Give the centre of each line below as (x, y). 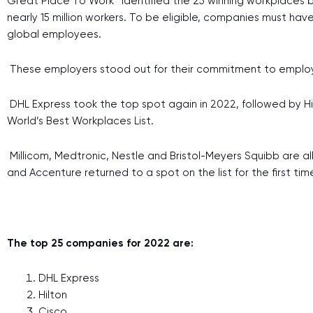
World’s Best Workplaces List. (82, 121)
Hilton (53, 295)
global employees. (56, 34)
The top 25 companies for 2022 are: (102, 243)
